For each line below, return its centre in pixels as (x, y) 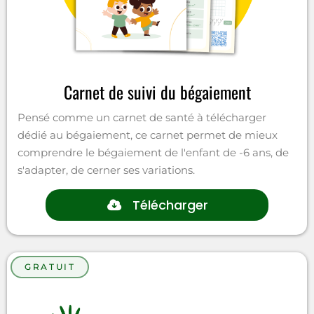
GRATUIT (50, 266)
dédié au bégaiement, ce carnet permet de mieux (148, 135)
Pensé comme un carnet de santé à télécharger (142, 117)
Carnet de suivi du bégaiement (157, 91)
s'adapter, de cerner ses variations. (106, 170)
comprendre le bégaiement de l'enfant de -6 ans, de (153, 152)
